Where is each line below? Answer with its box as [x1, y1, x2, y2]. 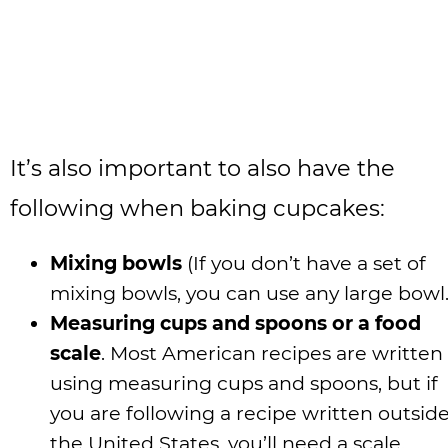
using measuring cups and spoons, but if [50, 371, 438, 396]
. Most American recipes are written [101, 341, 443, 366]
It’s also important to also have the [10, 154, 395, 183]
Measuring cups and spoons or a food [50, 311, 421, 336]
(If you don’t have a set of [182, 251, 426, 276]
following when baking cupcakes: [10, 194, 385, 223]
